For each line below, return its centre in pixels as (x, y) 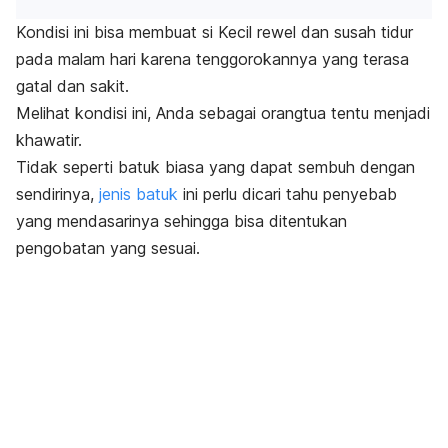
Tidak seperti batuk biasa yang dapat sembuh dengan (215, 167)
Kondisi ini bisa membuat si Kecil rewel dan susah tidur (214, 32)
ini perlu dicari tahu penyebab (287, 194)
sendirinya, (57, 194)
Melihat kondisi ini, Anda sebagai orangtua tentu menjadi (223, 113)
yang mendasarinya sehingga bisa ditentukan (181, 221)
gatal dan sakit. (72, 86)
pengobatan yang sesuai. (108, 248)
